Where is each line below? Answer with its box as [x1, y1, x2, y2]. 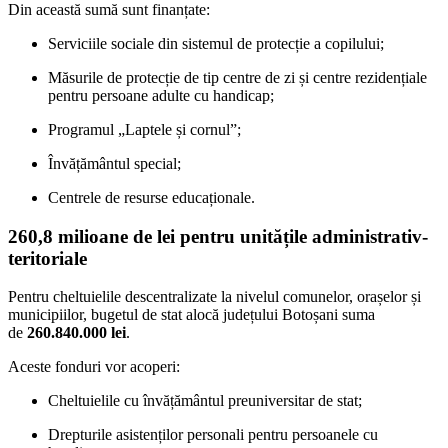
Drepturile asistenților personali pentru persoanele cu [48, 426, 378, 444]
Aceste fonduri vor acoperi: [8, 358, 180, 376]
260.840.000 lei [27, 324, 126, 342]
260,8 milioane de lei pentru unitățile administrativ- [8, 225, 428, 247]
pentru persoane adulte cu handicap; [48, 86, 274, 104]
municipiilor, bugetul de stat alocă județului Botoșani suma [8, 306, 375, 324]
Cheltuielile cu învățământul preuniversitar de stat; [48, 392, 362, 410]
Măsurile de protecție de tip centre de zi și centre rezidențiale [48, 68, 427, 86]
